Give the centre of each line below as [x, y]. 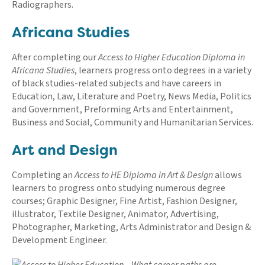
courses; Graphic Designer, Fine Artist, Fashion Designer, [125, 201]
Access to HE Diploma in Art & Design [145, 175]
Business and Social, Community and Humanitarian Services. [132, 122]
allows [228, 175]
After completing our [55, 57]
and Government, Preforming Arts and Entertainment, [122, 109]
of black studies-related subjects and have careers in [117, 83]
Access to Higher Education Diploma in [172, 57]
